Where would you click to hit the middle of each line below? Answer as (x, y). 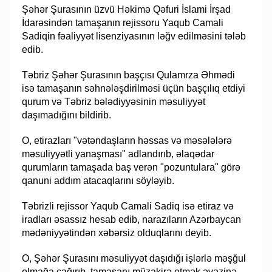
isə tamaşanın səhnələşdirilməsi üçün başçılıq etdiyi (134, 88)
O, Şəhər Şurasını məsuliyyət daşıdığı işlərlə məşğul (134, 258)
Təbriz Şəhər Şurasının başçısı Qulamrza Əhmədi (129, 75)
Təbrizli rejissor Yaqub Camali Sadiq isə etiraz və (128, 206)
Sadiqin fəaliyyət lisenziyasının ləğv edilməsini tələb (134, 36)
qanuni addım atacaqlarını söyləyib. (98, 180)
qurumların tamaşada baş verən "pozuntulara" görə (131, 167)
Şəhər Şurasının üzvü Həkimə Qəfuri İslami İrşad (127, 9)
